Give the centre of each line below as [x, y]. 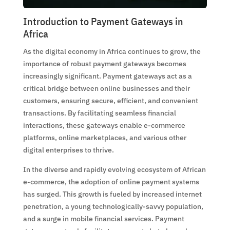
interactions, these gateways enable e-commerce [104, 125]
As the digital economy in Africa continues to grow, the [112, 51]
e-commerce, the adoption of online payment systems [111, 181]
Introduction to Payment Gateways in [103, 21]
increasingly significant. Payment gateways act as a [107, 76]
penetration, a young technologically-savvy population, [113, 206]
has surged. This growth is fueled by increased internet [112, 194]
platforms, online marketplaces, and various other [104, 137]
